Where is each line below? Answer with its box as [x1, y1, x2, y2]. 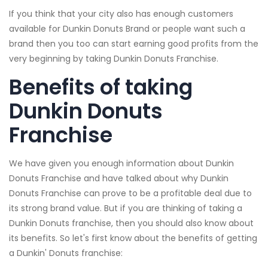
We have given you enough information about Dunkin [9, 157, 234, 170]
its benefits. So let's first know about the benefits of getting [9, 232, 257, 245]
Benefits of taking [9, 72, 193, 102]
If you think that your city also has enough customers [9, 8, 233, 20]
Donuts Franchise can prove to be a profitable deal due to [9, 187, 252, 200]
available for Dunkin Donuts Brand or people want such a [9, 23, 245, 35]
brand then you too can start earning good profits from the [9, 38, 258, 50]
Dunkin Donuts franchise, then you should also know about [9, 217, 254, 230]
